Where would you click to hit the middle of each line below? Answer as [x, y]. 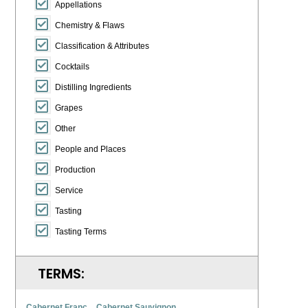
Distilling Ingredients [93, 87]
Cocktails [72, 67]
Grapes [69, 108]
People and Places [90, 149]
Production [75, 170]
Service [69, 190]
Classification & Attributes [102, 46]
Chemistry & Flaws [90, 25]
